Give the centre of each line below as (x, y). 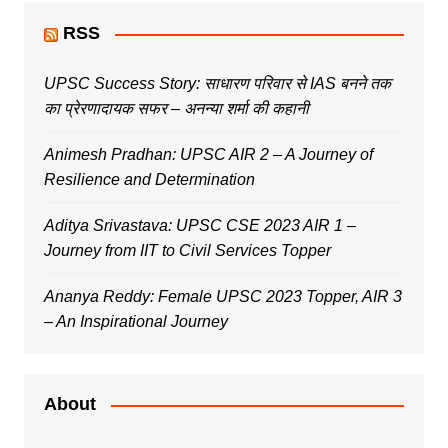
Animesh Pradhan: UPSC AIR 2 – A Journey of (208, 155)
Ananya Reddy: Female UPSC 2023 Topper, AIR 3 (222, 297)
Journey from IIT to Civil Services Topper (187, 251)
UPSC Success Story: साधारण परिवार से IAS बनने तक (217, 84)
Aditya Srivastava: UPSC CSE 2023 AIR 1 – (199, 226)
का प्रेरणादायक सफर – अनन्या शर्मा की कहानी (176, 109)
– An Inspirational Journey (135, 322)
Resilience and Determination (149, 180)
